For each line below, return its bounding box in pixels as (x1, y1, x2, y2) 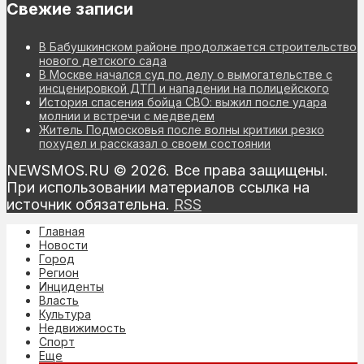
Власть (39, 293, 79, 308)
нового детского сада (39, 54, 167, 68)
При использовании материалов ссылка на (6, 179, 310, 197)
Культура (39, 307, 91, 322)
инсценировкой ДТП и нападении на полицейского (39, 81, 329, 96)
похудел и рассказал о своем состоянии (39, 136, 271, 151)
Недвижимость (39, 321, 126, 336)
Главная (39, 224, 84, 239)
